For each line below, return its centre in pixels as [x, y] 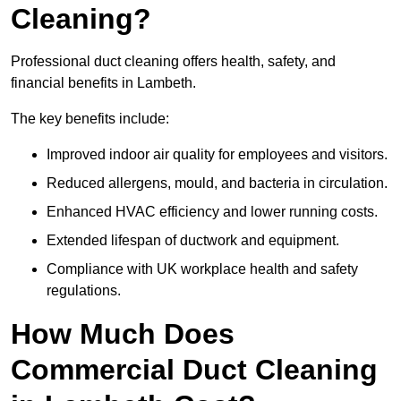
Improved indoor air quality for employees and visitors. [217, 155]
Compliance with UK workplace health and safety [202, 269]
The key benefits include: [90, 119]
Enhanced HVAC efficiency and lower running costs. [212, 212]
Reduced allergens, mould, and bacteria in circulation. [217, 183]
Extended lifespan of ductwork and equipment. [193, 241]
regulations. [84, 291]
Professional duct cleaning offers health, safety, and [173, 62]
